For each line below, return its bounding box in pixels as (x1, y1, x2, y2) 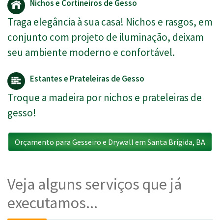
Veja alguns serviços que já (7, 174, 182, 194)
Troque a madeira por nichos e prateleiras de (7, 91, 202, 105)
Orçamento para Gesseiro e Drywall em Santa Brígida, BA (15, 137, 205, 147)
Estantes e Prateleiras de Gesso (30, 73, 144, 84)
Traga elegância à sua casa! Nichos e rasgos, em (7, 15, 213, 29)
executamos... (7, 193, 98, 213)
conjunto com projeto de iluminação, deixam (7, 30, 204, 44)
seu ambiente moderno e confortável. (7, 46, 175, 59)
